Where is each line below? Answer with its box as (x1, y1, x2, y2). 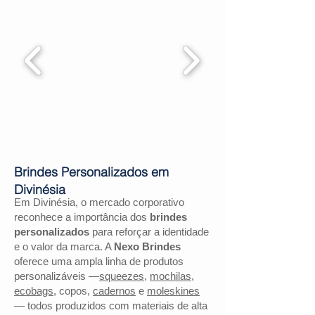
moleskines (147, 285, 200, 297)
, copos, (53, 285, 90, 297)
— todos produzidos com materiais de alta (14, 300, 207, 311)
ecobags (14, 285, 53, 297)
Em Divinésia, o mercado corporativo (14, 196, 184, 208)
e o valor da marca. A (14, 240, 114, 252)
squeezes (99, 270, 144, 282)
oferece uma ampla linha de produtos (14, 255, 184, 267)
